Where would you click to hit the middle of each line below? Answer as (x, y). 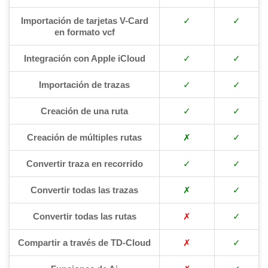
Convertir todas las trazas (84, 190)
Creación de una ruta (84, 111)
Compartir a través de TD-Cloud (84, 242)
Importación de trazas (84, 84)
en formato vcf (84, 32)
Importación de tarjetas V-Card (84, 20)
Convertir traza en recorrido (84, 163)
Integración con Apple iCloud (84, 58)
